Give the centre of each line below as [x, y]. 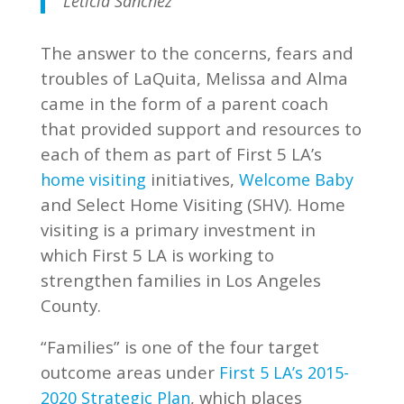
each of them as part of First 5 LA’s [181, 154]
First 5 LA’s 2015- [284, 372]
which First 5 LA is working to [157, 255]
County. [70, 305]
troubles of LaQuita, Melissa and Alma [194, 78]
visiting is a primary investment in [178, 230]
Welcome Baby [296, 179]
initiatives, [192, 179]
